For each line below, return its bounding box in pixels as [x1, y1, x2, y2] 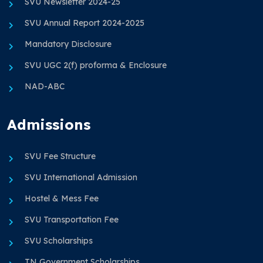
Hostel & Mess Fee [25, 193, 99, 204]
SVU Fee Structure [25, 151, 96, 162]
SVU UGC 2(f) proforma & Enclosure [25, 60, 167, 71]
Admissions [7, 116, 90, 134]
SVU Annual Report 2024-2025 [25, 18, 144, 29]
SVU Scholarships [25, 235, 93, 247]
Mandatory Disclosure [25, 39, 112, 50]
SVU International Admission [25, 172, 137, 183]
